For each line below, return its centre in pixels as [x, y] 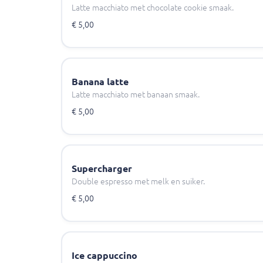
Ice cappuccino [104, 255]
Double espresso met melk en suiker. [138, 181]
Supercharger [102, 168]
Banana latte [100, 82]
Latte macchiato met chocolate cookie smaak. [153, 8]
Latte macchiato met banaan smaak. [136, 95]
